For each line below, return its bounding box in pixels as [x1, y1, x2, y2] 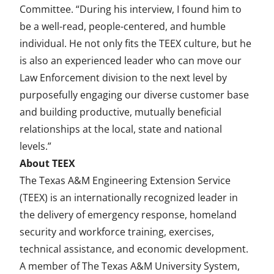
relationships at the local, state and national [20, 122, 222, 136]
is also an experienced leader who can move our [20, 54, 242, 67]
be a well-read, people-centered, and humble [20, 20, 226, 33]
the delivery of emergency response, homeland [20, 208, 237, 221]
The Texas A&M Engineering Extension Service [20, 174, 231, 187]
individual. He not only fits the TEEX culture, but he [20, 37, 251, 50]
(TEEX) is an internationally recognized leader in [20, 191, 238, 204]
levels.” [20, 139, 51, 153]
